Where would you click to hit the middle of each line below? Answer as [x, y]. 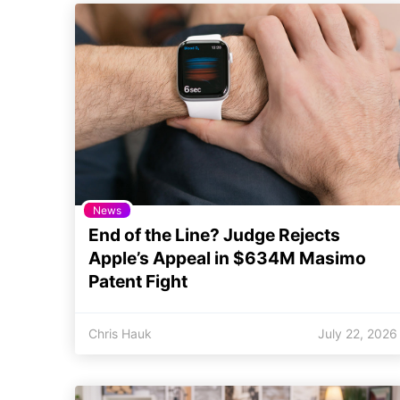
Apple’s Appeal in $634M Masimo [227, 258]
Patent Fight [138, 281]
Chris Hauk [120, 333]
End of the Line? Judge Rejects [214, 234]
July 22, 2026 [358, 333]
